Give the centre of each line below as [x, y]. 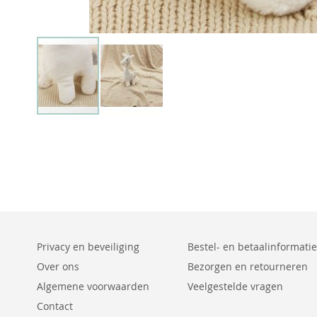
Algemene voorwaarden [93, 286]
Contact [55, 306]
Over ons [58, 266]
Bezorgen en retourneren [248, 266]
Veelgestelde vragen [235, 286]
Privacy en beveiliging [88, 247]
